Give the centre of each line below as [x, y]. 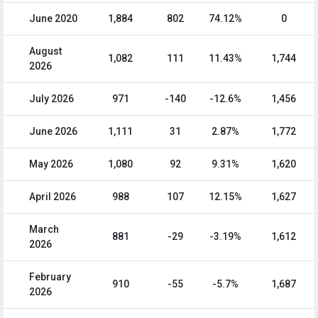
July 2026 [51, 99]
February [50, 277]
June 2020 [53, 19]
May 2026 [51, 164]
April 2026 [53, 197]
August [45, 51]
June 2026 [53, 132]
